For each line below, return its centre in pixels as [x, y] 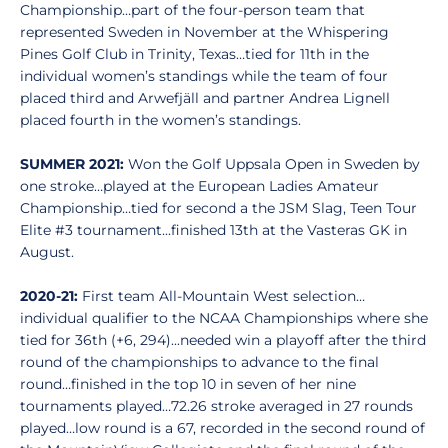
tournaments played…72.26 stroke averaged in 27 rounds [216, 406]
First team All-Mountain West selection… [221, 296]
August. [47, 252]
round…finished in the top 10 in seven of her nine [188, 384]
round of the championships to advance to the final [199, 362]
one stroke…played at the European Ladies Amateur [199, 186]
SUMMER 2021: [72, 164]
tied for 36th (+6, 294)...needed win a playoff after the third [223, 340]
